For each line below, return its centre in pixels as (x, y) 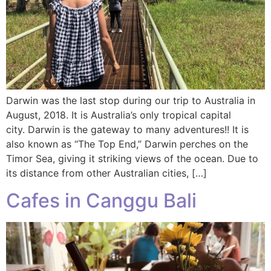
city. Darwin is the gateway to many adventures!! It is (127, 130)
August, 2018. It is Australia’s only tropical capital (119, 115)
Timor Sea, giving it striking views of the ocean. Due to (132, 159)
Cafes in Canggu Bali (101, 200)
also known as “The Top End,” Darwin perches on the (127, 144)
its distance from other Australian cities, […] (106, 173)
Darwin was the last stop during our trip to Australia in (131, 101)
